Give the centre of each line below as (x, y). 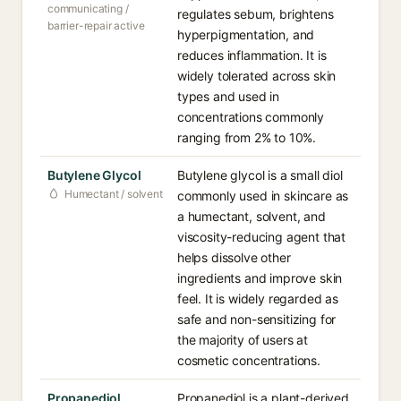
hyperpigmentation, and (246, 34)
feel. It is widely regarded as (258, 299)
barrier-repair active (96, 26)
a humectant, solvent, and (252, 216)
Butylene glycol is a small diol (260, 175)
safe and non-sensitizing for (257, 319)
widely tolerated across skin (257, 76)
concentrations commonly (251, 117)
